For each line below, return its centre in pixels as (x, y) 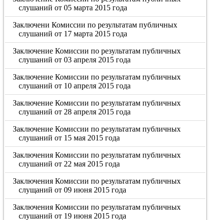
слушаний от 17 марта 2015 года (73, 34)
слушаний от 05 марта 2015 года (73, 8)
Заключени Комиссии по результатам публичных (95, 25)
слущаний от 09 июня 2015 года (72, 190)
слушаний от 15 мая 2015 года (69, 138)
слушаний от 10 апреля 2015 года (74, 86)
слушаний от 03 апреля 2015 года (74, 60)
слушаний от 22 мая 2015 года (69, 164)
